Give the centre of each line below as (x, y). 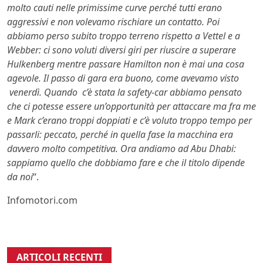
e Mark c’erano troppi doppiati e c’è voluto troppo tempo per (129, 121)
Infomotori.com (42, 200)
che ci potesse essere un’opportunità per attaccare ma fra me (131, 107)
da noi (20, 177)
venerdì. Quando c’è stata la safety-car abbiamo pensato (124, 92)
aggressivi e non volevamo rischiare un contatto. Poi (113, 22)
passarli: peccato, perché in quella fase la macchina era (120, 135)
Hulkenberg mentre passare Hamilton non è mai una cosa (126, 64)
